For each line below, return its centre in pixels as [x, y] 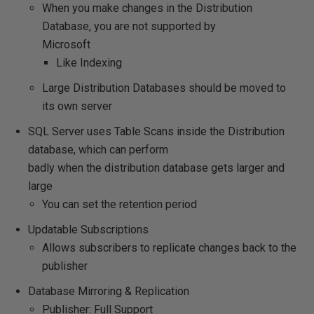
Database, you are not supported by [129, 26]
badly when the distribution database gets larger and [156, 168]
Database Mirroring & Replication [109, 291]
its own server [77, 106]
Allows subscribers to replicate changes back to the [169, 248]
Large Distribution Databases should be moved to [164, 88]
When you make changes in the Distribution [147, 8]
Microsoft [66, 45]
